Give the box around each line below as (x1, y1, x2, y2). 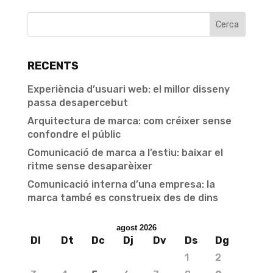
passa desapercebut (27, 97, 128, 108)
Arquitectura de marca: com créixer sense (27, 115, 232, 127)
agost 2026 (116, 223, 157, 232)
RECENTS (27, 59, 79, 73)
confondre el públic (27, 129, 121, 140)
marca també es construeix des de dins (27, 192, 218, 204)
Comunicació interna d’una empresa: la (27, 179, 215, 190)
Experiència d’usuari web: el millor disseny (27, 83, 230, 95)
